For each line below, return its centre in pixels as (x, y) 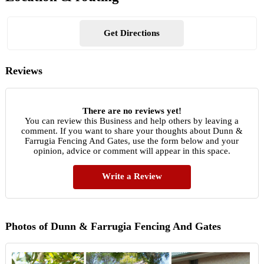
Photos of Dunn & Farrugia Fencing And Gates (113, 226)
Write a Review (132, 176)
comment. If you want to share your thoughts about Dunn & (132, 131)
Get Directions (132, 33)
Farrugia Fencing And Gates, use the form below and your (132, 141)
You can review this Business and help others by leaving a (132, 121)
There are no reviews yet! (132, 110)
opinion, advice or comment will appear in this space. (132, 151)
